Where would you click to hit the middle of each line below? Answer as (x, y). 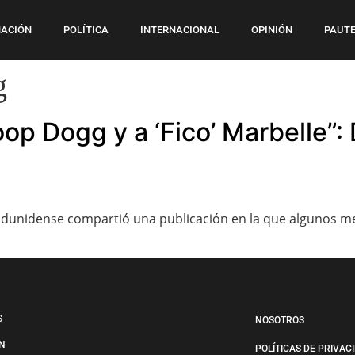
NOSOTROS (279, 321)
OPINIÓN (271, 30)
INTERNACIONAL (179, 30)
